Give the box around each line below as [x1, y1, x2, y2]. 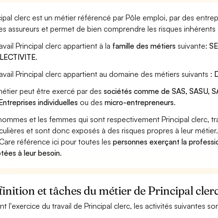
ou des [78, 97, 105, 107]
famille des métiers [112, 41, 176, 51]
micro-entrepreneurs [105, 97, 174, 107]
